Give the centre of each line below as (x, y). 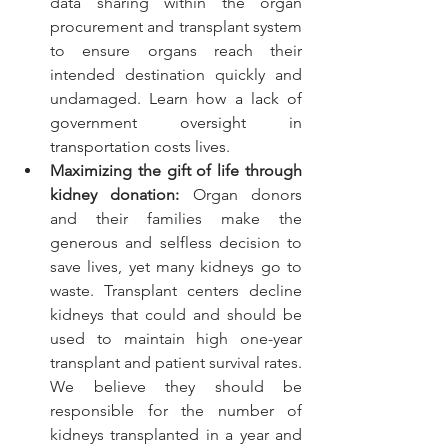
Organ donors (241, 195)
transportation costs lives (138, 147)
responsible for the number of (176, 411)
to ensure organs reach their (176, 51)
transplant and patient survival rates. (176, 363)
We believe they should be (176, 387)
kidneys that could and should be (176, 315)
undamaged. (100, 99)
